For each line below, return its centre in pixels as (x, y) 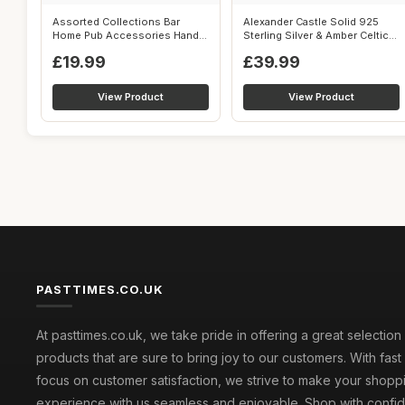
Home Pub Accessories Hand (126, 35)
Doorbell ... (80, 49)
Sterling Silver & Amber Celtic (316, 35)
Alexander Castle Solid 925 (311, 22)
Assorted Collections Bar (116, 22)
